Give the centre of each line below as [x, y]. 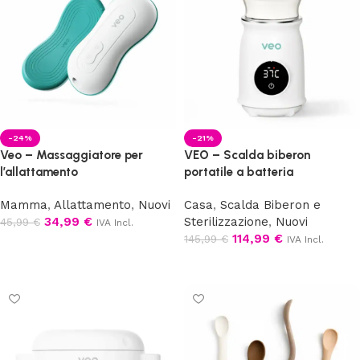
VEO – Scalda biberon [247, 155]
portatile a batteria [239, 172]
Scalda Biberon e [270, 205]
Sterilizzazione [226, 222]
